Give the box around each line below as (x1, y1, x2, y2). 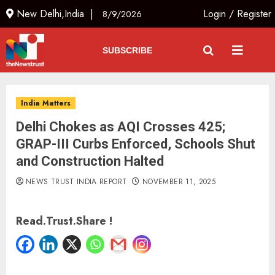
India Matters (21, 98, 71, 109)
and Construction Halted (16, 153, 164, 169)
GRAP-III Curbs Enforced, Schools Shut (16, 136, 255, 152)
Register (237, 7, 272, 21)
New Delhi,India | (14, 7, 103, 21)
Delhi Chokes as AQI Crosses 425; (16, 119, 225, 135)
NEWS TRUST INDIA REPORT (26, 176, 127, 188)
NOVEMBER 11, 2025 (142, 176, 216, 188)
